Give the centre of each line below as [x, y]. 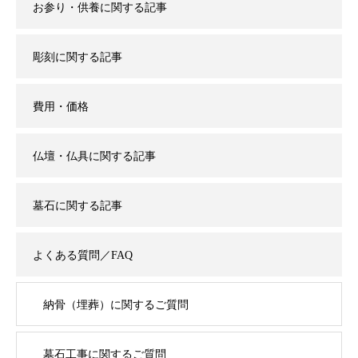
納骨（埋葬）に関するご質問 [116, 304]
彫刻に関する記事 [78, 57]
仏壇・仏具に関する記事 [94, 156]
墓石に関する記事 [78, 205]
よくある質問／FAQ [83, 255]
